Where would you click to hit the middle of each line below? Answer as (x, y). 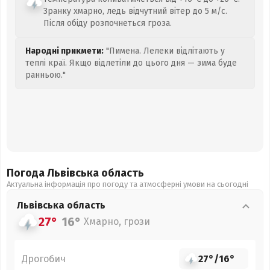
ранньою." (46, 75)
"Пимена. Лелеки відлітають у (164, 51)
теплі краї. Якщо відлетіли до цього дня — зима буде (131, 63)
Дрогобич (44, 259)
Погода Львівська (54, 173)
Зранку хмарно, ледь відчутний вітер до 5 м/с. (135, 11)
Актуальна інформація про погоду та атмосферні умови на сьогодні (127, 184)
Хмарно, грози (117, 221)
